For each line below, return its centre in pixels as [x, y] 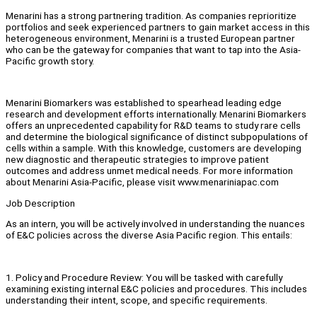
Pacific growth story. [50, 60]
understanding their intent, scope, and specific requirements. [137, 300]
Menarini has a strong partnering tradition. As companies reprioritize [151, 15]
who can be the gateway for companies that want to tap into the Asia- [153, 49]
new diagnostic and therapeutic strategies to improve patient [137, 160]
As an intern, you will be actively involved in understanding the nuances [155, 224]
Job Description [40, 203]
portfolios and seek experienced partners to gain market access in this [158, 27]
